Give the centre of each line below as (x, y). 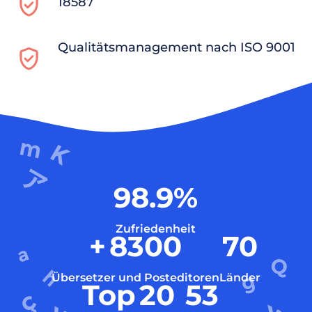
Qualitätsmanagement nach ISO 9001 (176, 47)
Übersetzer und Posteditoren (135, 277)
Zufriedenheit (156, 228)
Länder (240, 277)
